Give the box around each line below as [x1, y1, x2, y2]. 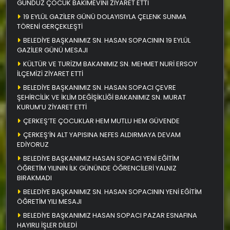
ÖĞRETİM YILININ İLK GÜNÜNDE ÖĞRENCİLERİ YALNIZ [17, 163, 177, 173]
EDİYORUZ [17, 139, 49, 149]
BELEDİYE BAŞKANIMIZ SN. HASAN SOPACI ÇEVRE [23, 82, 176, 92]
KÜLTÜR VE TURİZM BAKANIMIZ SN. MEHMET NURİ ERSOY [23, 59, 197, 69]
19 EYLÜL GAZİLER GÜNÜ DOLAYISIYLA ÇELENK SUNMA [23, 11, 186, 22]
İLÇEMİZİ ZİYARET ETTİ [17, 68, 83, 79]
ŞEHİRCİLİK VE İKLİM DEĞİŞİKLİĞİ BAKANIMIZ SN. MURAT [17, 92, 186, 102]
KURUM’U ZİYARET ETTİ [17, 102, 87, 112]
